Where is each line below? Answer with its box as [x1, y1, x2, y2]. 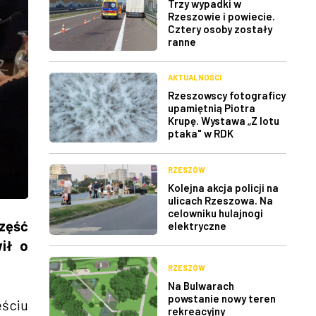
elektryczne [168, 219, 226, 232]
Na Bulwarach [168, 279, 234, 292]
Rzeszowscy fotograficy [168, 89, 286, 102]
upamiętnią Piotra [168, 102, 255, 115]
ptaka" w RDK [168, 127, 233, 140]
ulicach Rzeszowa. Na [168, 193, 273, 207]
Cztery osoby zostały [168, 22, 272, 35]
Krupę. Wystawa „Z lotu [168, 114, 279, 128]
